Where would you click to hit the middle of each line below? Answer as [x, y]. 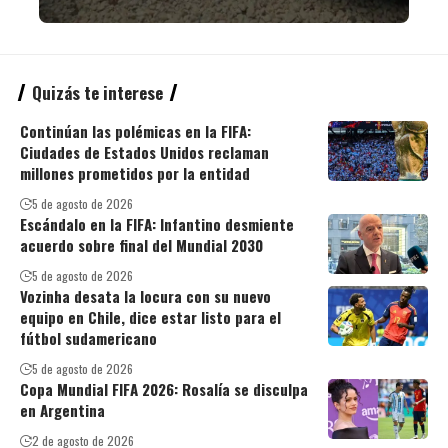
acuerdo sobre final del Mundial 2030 [141, 244]
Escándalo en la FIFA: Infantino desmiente [157, 223]
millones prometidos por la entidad [135, 172]
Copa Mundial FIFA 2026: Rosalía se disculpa [164, 388]
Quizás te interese [97, 92]
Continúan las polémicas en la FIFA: [135, 130]
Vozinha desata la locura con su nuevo [145, 295]
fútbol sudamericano [88, 337]
